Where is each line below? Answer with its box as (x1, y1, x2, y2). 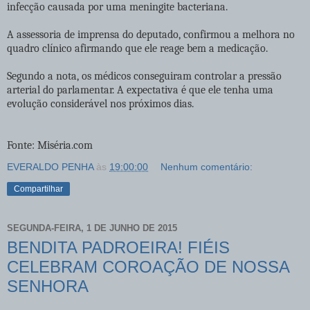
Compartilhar (14, 183, 63, 194)
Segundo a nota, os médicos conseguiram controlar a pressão (7, 69, 282, 82)
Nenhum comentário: (161, 161, 253, 172)
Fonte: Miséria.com (7, 138, 93, 152)
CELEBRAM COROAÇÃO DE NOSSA (7, 257, 289, 276)
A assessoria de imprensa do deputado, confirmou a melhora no (7, 28, 295, 41)
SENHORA (7, 276, 89, 295)
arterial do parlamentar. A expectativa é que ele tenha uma (7, 83, 273, 96)
